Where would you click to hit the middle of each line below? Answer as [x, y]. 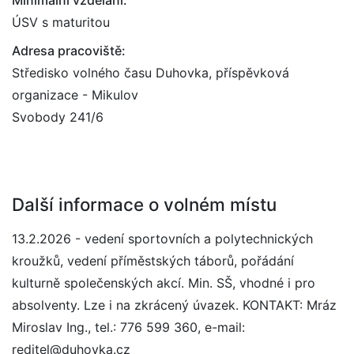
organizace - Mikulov [75, 95]
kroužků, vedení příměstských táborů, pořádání [153, 261]
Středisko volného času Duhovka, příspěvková [151, 73]
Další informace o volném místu [144, 204]
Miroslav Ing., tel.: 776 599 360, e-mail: [128, 327]
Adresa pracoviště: [69, 51]
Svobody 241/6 [58, 117]
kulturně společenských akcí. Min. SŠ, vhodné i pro [164, 283]
